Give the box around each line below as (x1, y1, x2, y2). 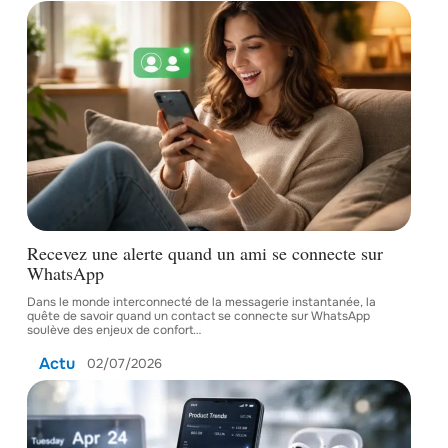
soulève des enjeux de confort (27, 322, 194, 338)
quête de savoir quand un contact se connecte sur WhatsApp (27, 308, 371, 324)
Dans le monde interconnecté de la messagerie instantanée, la (27, 294, 377, 310)
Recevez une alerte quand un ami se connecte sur (27, 241, 384, 265)
